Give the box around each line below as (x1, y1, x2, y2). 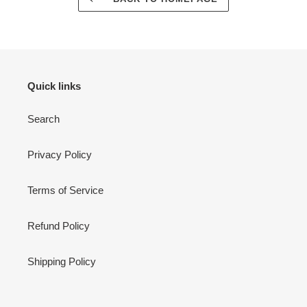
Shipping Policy (27, 255, 96, 267)
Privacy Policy (27, 148, 92, 160)
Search (27, 112, 60, 125)
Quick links (27, 80, 81, 93)
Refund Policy (27, 219, 90, 232)
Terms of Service (27, 184, 103, 196)
